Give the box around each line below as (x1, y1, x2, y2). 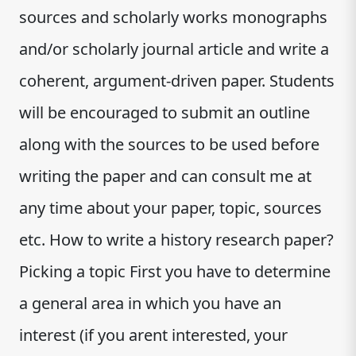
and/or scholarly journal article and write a (19, 38, 329, 60)
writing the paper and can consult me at (19, 165, 311, 187)
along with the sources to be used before (19, 133, 319, 155)
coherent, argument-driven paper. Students (19, 70, 335, 91)
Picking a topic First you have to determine (19, 261, 331, 282)
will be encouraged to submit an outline (19, 102, 310, 123)
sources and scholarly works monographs (19, 6, 327, 28)
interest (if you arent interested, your (19, 324, 288, 346)
